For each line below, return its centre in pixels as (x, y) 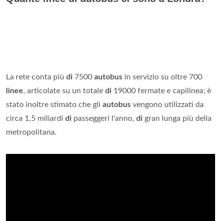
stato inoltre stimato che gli (54, 105)
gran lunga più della (177, 119)
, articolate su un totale (64, 91)
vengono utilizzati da (167, 105)
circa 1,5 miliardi (36, 119)
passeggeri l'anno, (104, 119)
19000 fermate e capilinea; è (161, 91)
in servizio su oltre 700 (162, 77)
